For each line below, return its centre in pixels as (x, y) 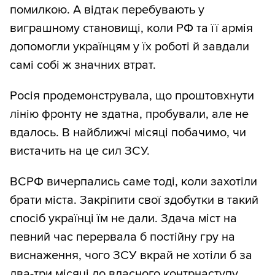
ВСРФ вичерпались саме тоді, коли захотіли (134, 181)
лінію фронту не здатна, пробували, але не (129, 114)
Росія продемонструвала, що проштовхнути (132, 95)
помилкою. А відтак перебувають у (107, 10)
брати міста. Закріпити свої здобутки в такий (134, 200)
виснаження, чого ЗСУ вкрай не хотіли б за (131, 255)
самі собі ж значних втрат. (83, 65)
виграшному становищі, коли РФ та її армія (131, 28)
